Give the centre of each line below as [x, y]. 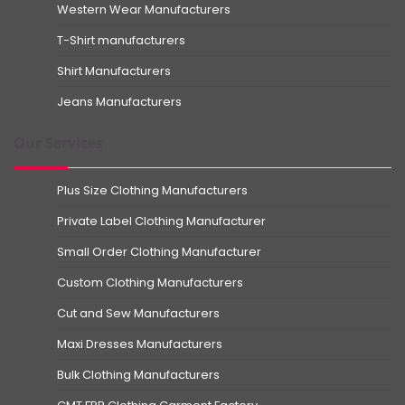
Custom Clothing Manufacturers [150, 282]
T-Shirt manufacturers [121, 40]
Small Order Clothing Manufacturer [159, 251]
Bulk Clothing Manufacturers [138, 374]
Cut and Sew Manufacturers [138, 313]
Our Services [58, 142]
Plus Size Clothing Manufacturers [152, 190]
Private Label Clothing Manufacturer [161, 221]
